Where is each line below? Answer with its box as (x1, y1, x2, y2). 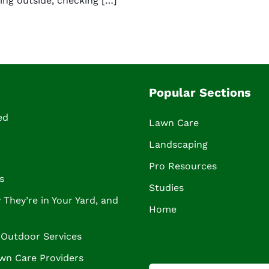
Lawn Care (149, 117, 199, 128)
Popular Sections (149, 85, 251, 100)
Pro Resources (149, 160, 217, 172)
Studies (149, 182, 184, 193)
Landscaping (149, 139, 208, 150)
